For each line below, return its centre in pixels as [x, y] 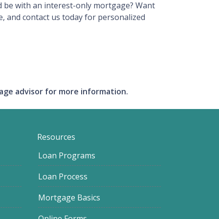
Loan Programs [67, 155]
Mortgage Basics [69, 197]
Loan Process [63, 176]
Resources [56, 137]
